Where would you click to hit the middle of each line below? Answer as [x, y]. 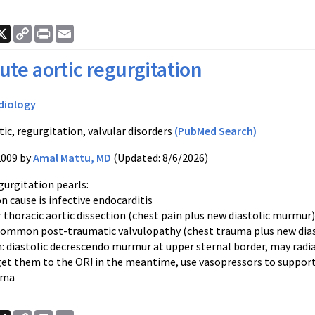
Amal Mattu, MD [72, 157]
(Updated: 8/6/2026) [160, 157]
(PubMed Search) [216, 131]
